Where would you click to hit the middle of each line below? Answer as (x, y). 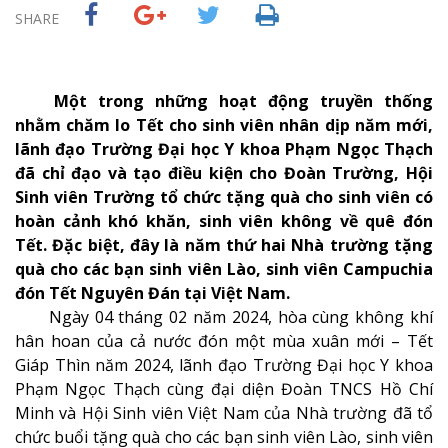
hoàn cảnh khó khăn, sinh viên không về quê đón (224, 221)
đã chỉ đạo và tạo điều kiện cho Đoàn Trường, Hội (224, 173)
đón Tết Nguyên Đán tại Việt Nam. (152, 293)
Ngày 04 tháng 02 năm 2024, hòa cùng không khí (241, 317)
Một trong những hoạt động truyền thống (243, 101)
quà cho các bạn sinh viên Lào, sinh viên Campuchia (224, 269)
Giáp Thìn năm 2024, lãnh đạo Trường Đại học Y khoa (224, 365)
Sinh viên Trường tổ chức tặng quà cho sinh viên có (224, 197)
